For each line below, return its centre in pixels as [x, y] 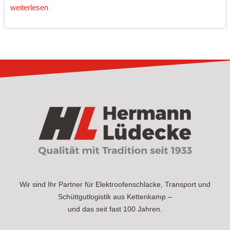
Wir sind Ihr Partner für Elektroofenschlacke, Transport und [115, 185]
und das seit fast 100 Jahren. [115, 209]
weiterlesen [29, 8]
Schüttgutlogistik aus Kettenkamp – [115, 197]
